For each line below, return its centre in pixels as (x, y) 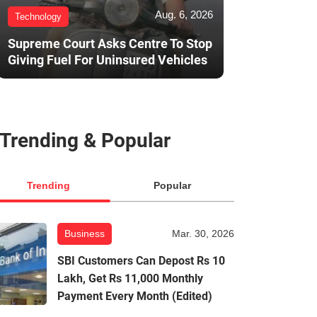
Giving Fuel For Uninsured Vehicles (108, 60)
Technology (38, 17)
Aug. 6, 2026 (184, 15)
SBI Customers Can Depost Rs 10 (141, 261)
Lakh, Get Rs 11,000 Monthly (130, 279)
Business (85, 234)
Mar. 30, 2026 (203, 234)
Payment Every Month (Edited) (135, 296)
